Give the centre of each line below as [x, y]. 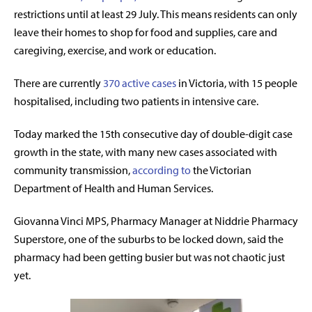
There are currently [58, 83]
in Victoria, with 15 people [237, 83]
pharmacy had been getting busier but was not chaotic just [149, 257]
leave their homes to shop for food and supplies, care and [146, 32]
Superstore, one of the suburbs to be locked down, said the [149, 239]
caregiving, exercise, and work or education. [115, 50]
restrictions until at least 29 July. [87, 14]
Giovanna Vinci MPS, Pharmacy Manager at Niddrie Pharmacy [156, 221]
